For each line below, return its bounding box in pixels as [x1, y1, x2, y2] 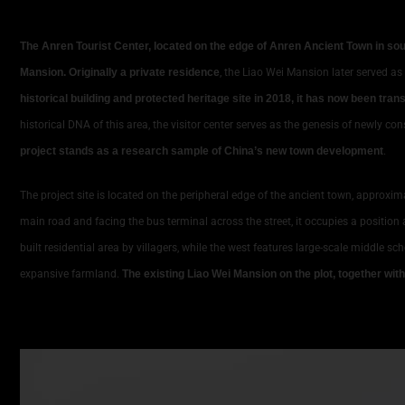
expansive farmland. [20, 268, 122, 281]
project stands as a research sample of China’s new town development [20, 145, 383, 158]
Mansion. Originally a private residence [20, 66, 220, 80]
